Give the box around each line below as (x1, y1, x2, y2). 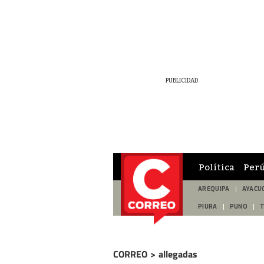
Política (199, 161, 235, 172)
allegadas (159, 247, 197, 261)
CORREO (113, 247, 147, 261)
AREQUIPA (198, 185, 230, 193)
